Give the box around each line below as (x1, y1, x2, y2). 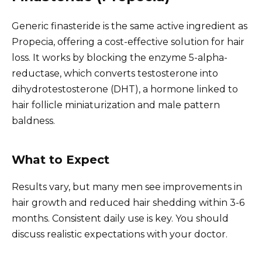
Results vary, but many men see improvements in (12, 181, 242, 193)
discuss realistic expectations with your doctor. (12, 229, 227, 240)
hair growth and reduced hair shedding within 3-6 (12, 197, 244, 209)
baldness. (12, 115, 55, 127)
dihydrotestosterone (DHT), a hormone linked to (12, 84, 238, 95)
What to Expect (12, 153, 109, 167)
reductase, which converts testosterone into (12, 68, 218, 80)
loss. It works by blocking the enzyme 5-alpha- (12, 52, 227, 64)
